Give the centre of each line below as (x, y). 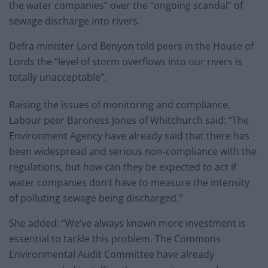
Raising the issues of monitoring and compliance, (120, 104)
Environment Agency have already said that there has (129, 135)
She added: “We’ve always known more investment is (127, 223)
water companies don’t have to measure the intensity (129, 182)
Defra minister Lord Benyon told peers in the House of (131, 46)
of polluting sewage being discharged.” (96, 198)
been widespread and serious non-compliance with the (133, 151)
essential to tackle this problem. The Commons (115, 238)
